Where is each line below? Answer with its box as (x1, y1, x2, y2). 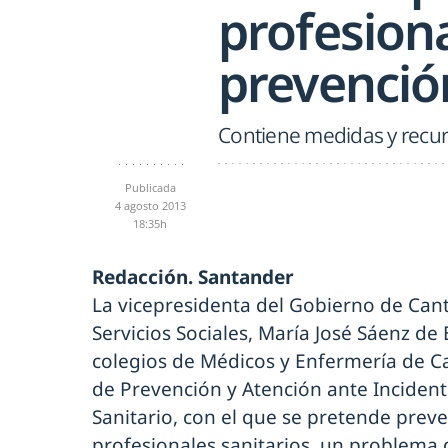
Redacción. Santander (92, 264, 294, 290)
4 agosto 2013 (114, 198, 186, 213)
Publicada (124, 180, 176, 195)
